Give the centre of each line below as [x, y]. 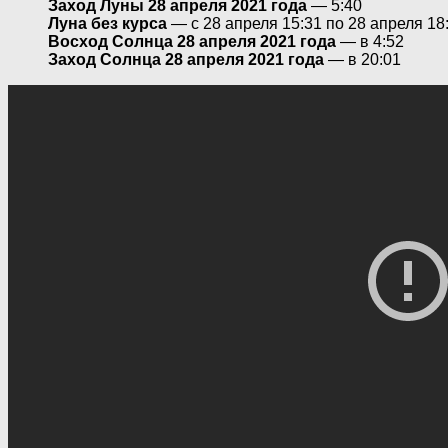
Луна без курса [107, 23]
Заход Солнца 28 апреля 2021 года [186, 59]
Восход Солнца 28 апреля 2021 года [192, 41]
